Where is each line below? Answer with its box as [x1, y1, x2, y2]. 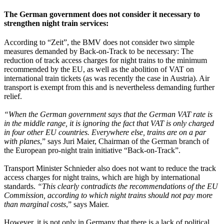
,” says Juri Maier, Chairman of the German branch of [40, 137, 209, 145]
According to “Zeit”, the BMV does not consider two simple [4, 38, 194, 46]
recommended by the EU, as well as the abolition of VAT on [4, 65, 194, 73]
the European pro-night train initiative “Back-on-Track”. [4, 146, 180, 154]
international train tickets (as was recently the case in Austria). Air [4, 74, 209, 82]
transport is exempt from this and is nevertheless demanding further [4, 83, 214, 91]
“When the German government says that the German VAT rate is [4, 110, 212, 118]
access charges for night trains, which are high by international [4, 173, 200, 181]
